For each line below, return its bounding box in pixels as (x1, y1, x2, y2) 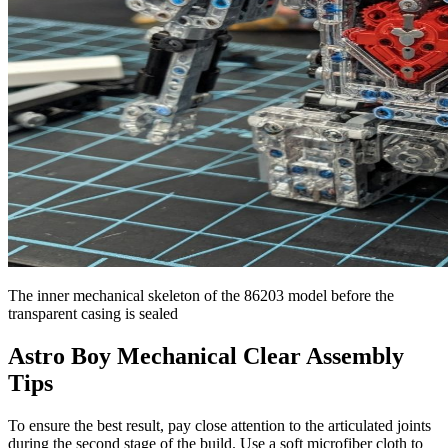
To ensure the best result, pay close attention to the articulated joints (8, 416, 431, 434)
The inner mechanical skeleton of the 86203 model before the (8, 287, 394, 305)
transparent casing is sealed (8, 305, 178, 323)
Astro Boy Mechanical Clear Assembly (8, 342, 404, 369)
